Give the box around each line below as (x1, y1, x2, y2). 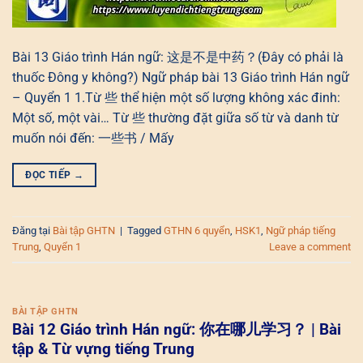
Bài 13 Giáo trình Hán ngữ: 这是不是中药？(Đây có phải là (12, 49, 344, 66)
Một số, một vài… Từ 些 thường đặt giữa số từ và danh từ (12, 110, 339, 126)
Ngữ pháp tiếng (266, 224, 335, 237)
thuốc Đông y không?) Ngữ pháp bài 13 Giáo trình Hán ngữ (12, 70, 349, 86)
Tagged (127, 224, 164, 237)
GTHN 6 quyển (164, 224, 230, 237)
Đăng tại (12, 224, 53, 237)
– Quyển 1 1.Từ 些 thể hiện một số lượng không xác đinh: (12, 90, 340, 106)
